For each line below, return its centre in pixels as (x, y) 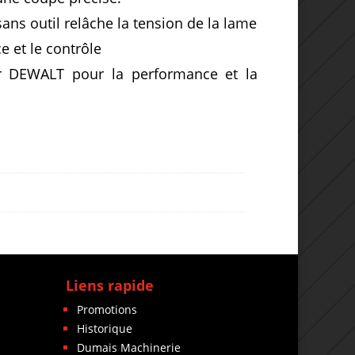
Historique (105, 328)
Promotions (107, 309)
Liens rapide (110, 285)
